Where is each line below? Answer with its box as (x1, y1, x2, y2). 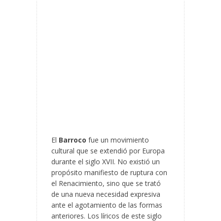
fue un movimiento (86, 135, 149, 145)
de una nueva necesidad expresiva (51, 189, 160, 199)
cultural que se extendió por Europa (51, 146, 165, 156)
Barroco (59, 135, 86, 145)
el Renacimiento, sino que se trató (51, 179, 161, 188)
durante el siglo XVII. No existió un (51, 157, 160, 167)
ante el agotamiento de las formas (51, 200, 162, 210)
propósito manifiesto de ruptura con (51, 168, 167, 178)
